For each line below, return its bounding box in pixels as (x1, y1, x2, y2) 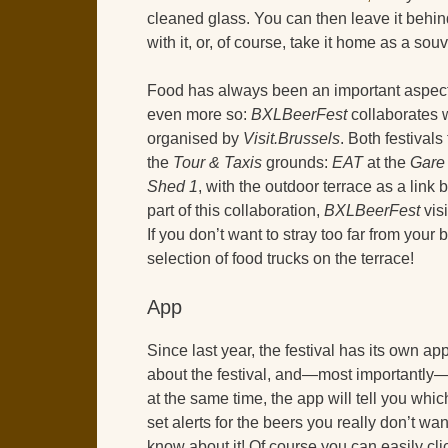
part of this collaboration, (147, 202, 324, 220)
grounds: (262, 154, 332, 172)
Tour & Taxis (173, 154, 262, 172)
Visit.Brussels (243, 130, 340, 148)
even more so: (147, 106, 251, 124)
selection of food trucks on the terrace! (147, 250, 414, 268)
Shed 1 (147, 178, 198, 196)
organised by (147, 130, 243, 148)
